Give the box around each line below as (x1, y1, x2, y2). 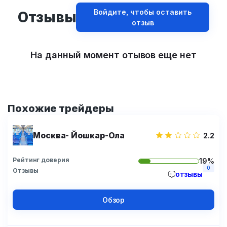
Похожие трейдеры (8, 102, 114, 115)
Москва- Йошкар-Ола (33, 130, 125, 140)
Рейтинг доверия (13, 156, 69, 164)
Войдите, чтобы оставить (94, 8, 192, 16)
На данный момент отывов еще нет (30, 50, 197, 60)
